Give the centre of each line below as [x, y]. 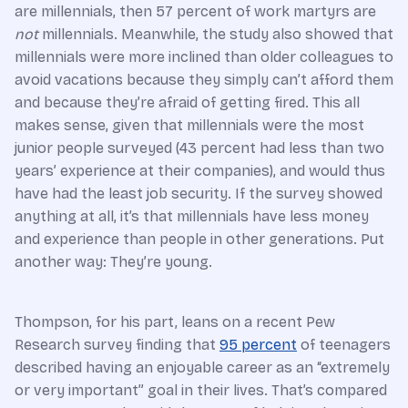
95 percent [258, 345]
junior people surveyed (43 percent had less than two [199, 148]
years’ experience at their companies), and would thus [200, 171]
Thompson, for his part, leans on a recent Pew [175, 322]
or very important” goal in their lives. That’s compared [201, 391]
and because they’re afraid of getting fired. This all [187, 103]
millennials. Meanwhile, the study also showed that [218, 35]
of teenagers [344, 345]
